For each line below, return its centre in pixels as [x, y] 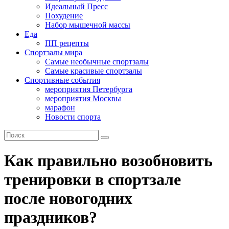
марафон [60, 108]
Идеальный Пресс [76, 6]
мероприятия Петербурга [89, 89]
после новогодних [68, 199]
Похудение [64, 16]
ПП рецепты [67, 43]
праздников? [51, 217]
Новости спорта [73, 117]
